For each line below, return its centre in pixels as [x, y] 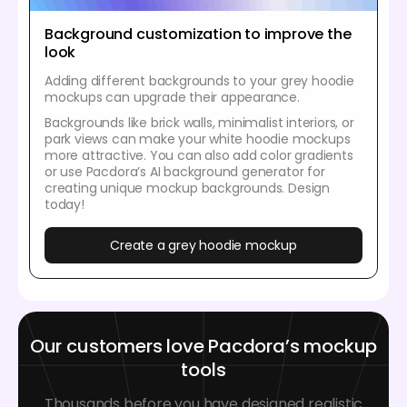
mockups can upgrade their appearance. [172, 98]
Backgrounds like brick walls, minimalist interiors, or [199, 123]
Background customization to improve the [198, 35]
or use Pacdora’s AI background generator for [185, 172]
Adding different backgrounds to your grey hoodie [199, 81]
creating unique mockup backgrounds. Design [187, 189]
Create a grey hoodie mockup [203, 246]
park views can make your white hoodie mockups [198, 139]
